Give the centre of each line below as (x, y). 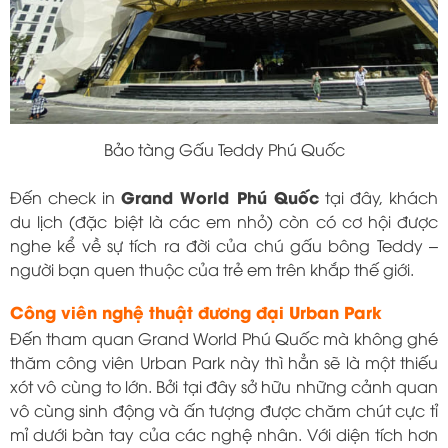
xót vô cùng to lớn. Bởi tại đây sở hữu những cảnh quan (224, 385)
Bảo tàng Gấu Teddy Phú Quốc (224, 148)
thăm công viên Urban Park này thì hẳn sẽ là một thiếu (224, 361)
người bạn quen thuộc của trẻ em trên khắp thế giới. (212, 268)
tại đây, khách (378, 196)
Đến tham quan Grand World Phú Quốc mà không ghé (224, 337)
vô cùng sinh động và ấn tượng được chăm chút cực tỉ (224, 409)
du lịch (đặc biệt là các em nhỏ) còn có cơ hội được (224, 220)
